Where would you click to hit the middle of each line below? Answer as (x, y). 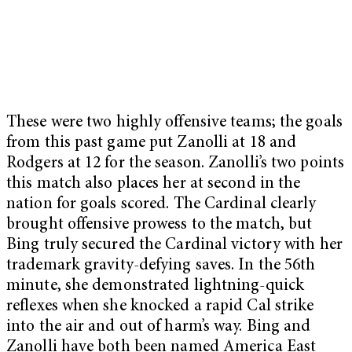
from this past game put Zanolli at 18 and (152, 143)
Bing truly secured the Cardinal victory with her (174, 245)
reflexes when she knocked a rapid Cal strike (160, 306)
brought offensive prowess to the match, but (159, 225)
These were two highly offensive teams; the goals (174, 123)
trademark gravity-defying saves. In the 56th (161, 266)
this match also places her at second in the (154, 184)
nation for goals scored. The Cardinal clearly (161, 204)
